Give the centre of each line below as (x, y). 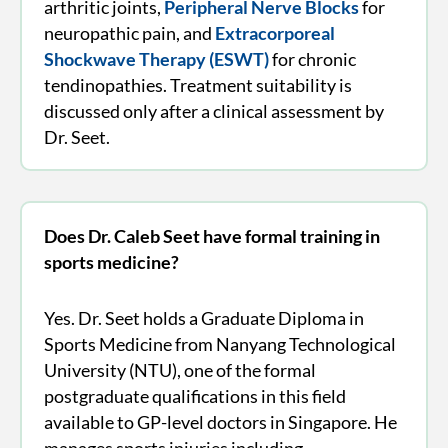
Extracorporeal (274, 32)
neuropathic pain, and (129, 32)
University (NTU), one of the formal (179, 369)
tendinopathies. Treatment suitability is (197, 84)
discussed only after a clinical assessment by (213, 110)
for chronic (312, 58)
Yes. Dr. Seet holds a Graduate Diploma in (203, 317)
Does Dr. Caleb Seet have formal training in (211, 235)
